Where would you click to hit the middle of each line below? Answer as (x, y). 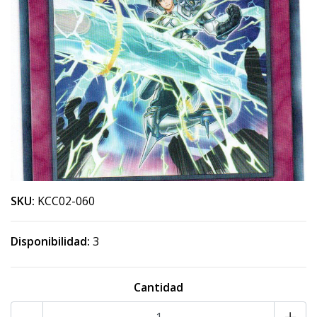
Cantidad (158, 287)
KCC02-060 (66, 201)
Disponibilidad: (50, 241)
